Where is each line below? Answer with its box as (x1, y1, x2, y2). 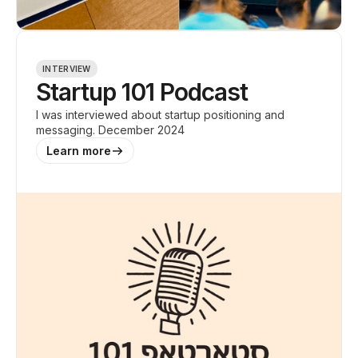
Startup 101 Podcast (36, 78, 248, 106)
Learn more (46, 144, 111, 157)
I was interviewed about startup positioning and (36, 108, 284, 121)
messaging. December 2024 (36, 123, 185, 137)
